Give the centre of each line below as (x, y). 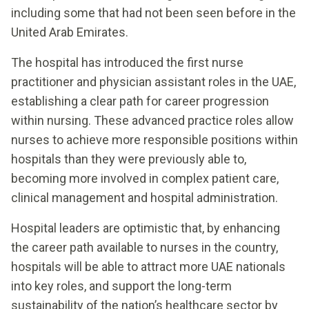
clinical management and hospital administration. (144, 198)
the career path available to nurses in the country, (144, 247)
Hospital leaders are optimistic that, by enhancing (146, 228)
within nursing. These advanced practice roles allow (152, 120)
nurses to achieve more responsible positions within (154, 140)
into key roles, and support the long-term (121, 286)
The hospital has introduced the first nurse (127, 62)
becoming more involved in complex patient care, (145, 178)
